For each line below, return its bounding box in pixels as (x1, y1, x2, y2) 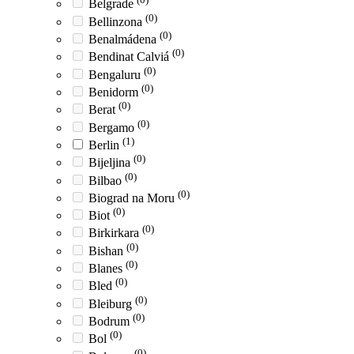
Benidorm (88, 85, 141, 99)
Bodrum (88, 314, 133, 329)
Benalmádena (88, 32, 160, 46)
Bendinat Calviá (88, 50, 172, 64)
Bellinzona (88, 14, 145, 28)
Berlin (88, 137, 122, 152)
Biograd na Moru (88, 190, 178, 205)
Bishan (88, 243, 126, 258)
